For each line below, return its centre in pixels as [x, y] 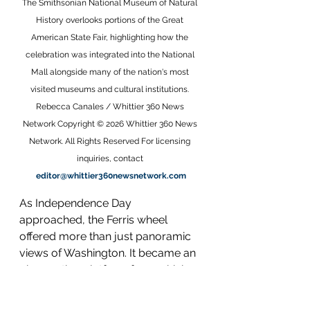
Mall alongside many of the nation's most [111, 72]
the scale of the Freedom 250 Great [110, 286]
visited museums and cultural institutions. [111, 89]
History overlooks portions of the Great [111, 20]
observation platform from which [105, 270]
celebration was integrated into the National [111, 55]
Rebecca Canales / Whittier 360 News [111, 107]
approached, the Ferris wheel [95, 220]
